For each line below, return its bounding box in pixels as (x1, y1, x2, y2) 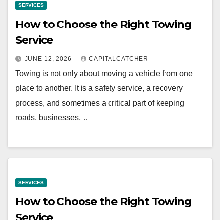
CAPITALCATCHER (89, 55, 148, 62)
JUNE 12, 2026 (25, 55, 74, 62)
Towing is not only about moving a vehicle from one (15, 69, 192, 78)
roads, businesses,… (15, 113, 88, 122)
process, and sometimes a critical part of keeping (15, 98, 184, 107)
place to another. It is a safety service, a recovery (15, 83, 183, 92)
